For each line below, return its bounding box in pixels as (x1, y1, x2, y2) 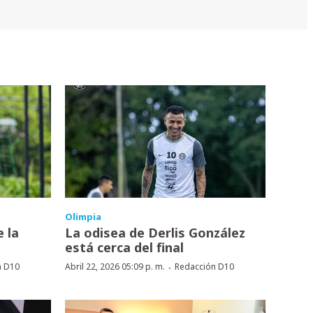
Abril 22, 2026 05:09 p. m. (64, 261, 165, 273)
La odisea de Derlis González (64, 224, 245, 242)
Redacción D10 (174, 261, 234, 273)
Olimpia (64, 210, 101, 224)
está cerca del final (64, 239, 184, 256)
